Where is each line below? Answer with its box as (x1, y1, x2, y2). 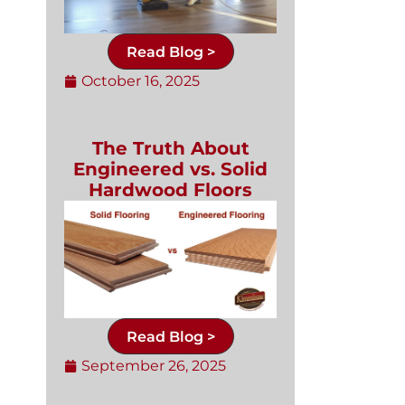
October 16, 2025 (81, 71, 200, 89)
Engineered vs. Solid (73, 157, 268, 180)
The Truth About (91, 137, 250, 159)
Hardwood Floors (89, 178, 252, 201)
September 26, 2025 (81, 357, 226, 375)
